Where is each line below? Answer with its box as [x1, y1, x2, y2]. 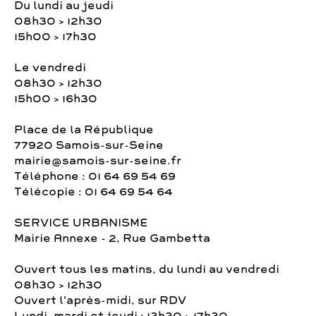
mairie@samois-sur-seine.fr [14, 154, 181, 169]
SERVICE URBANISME [14, 216, 148, 231]
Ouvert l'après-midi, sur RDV [14, 293, 186, 308]
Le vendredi [14, 61, 86, 75]
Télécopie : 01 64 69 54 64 [14, 185, 173, 200]
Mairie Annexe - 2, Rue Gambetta [14, 231, 210, 246]
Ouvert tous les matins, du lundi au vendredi [14, 262, 279, 277]
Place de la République [14, 123, 154, 138]
